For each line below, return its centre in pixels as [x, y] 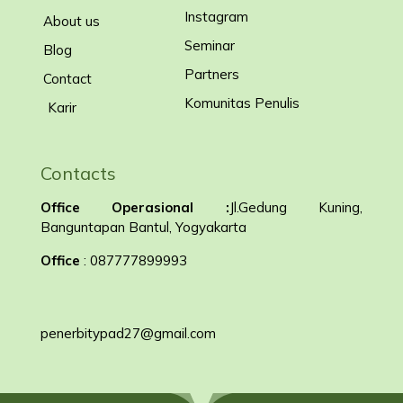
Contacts [78, 173]
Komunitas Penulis [242, 103]
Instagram [216, 16]
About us [72, 21]
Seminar [209, 45]
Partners [211, 74]
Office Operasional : [135, 207]
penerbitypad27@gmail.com [128, 333]
